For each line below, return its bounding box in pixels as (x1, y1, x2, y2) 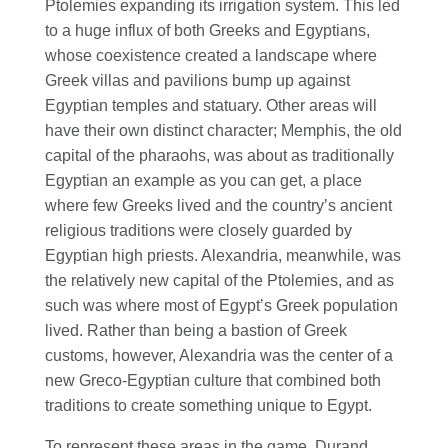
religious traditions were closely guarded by (45, 221, 352, 239)
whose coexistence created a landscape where (45, 46, 377, 64)
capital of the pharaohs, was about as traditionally (45, 146, 394, 164)
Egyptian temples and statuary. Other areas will (45, 96, 377, 114)
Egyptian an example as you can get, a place (45, 171, 362, 189)
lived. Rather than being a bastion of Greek (45, 321, 347, 339)
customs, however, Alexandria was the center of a (45, 346, 393, 364)
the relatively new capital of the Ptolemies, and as (45, 271, 394, 289)
